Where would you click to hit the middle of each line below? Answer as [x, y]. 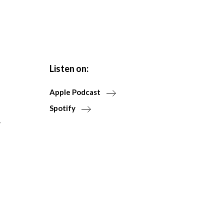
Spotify [62, 108]
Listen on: [69, 68]
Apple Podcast [75, 92]
